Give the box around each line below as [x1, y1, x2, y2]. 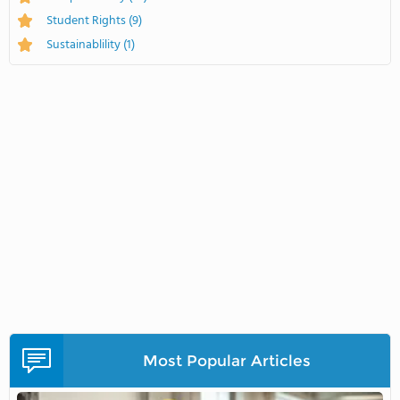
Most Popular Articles [142, 351, 311, 371]
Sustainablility [46, 34, 123, 55]
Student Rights [46, 10, 129, 31]
